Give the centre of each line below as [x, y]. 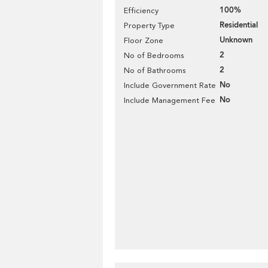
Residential [239, 25]
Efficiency [141, 10]
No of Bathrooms [155, 70]
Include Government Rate [170, 85]
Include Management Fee [170, 100]
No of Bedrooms [154, 55]
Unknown [236, 40]
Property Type [149, 25]
